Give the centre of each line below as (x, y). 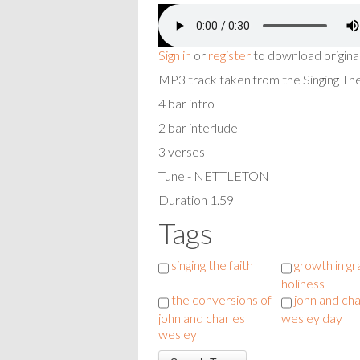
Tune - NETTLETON (214, 175)
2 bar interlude (198, 127)
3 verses (182, 151)
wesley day (312, 318)
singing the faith (212, 265)
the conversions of (221, 300)
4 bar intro (186, 103)
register (229, 55)
